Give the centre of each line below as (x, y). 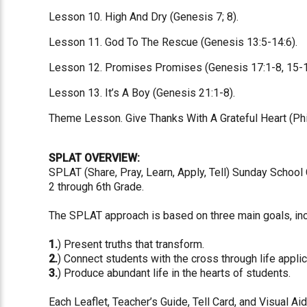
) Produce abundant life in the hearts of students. (174, 273)
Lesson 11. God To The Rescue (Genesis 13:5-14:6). (173, 42)
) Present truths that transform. (131, 244)
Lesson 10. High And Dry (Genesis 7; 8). (144, 16)
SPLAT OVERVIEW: (95, 158)
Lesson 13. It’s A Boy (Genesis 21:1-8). (142, 93)
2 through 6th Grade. (97, 186)
